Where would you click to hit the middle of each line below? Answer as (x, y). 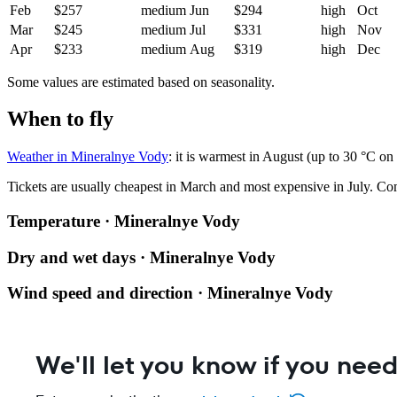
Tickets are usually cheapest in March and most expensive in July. (190, 187)
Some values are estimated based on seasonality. (141, 82)
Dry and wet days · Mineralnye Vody (141, 257)
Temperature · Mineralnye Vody (124, 222)
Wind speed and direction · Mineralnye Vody (170, 293)
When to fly (60, 119)
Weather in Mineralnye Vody (88, 157)
